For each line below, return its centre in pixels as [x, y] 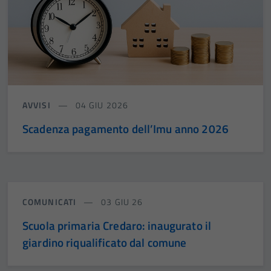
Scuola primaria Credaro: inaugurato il [117, 225]
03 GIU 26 [121, 201]
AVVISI [38, 105]
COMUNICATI [51, 201]
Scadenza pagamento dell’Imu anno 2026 [126, 128]
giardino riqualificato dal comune [105, 242]
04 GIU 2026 [101, 105]
